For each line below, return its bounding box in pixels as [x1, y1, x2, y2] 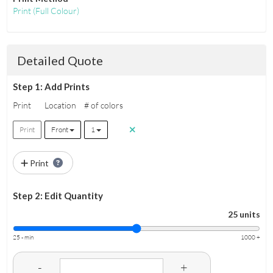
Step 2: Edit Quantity [12, 190, 103, 202]
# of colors [83, 100, 123, 111]
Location [44, 100, 76, 111]
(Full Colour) [30, 5, 79, 16]
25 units [228, 209, 261, 220]
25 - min [12, 233, 34, 242]
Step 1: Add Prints [12, 81, 90, 93]
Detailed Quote [17, 52, 104, 68]
